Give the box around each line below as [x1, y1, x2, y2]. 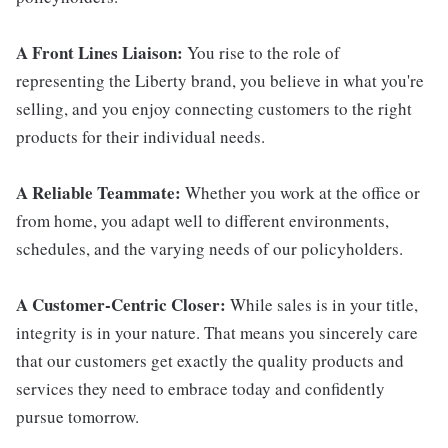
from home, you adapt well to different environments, [16, 209, 389, 233]
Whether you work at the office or [181, 181, 420, 205]
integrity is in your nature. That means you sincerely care [16, 321, 418, 345]
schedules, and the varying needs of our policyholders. [16, 237, 403, 261]
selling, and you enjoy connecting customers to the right [16, 97, 412, 121]
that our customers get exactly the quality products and [16, 349, 404, 373]
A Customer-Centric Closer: [16, 292, 226, 318]
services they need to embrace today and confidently [16, 377, 385, 401]
